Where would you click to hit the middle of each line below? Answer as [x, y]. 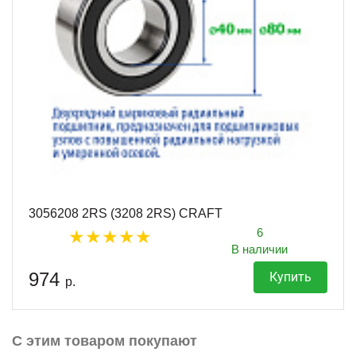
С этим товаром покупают [104, 341]
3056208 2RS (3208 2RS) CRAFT [126, 213]
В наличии [259, 249]
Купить [290, 277]
